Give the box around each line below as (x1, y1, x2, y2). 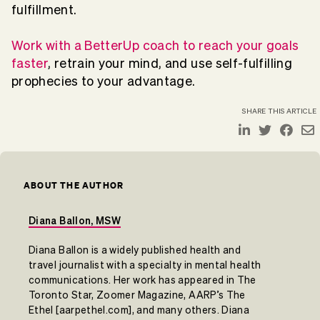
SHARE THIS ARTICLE (242, 107, 316, 116)
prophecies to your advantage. (11, 74, 196, 89)
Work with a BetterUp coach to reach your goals (11, 39, 299, 53)
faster (11, 56, 49, 71)
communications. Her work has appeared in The (29, 274, 256, 286)
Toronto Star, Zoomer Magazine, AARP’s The (29, 289, 246, 301)
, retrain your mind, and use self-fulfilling (48, 56, 293, 71)
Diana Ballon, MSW (29, 215, 121, 227)
